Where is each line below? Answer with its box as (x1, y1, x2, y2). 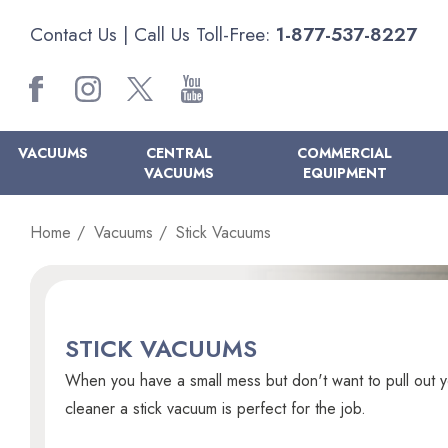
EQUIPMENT (302, 163, 387, 183)
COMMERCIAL (297, 143, 393, 163)
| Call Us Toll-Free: (117, 21, 276, 48)
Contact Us (30, 21, 117, 48)
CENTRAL (146, 143, 213, 163)
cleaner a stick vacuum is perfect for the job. (65, 397, 366, 420)
